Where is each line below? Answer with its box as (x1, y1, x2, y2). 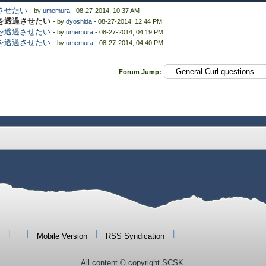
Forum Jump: (119, 68, 161, 75)
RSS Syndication (106, 232, 164, 240)
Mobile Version (37, 232, 87, 240)
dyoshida (66, 18, 92, 25)
